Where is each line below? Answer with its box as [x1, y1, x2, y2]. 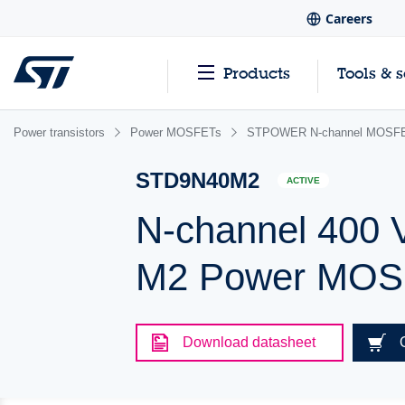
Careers [325, 10, 372, 28]
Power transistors [14, 126, 105, 139]
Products [223, 63, 290, 83]
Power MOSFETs [130, 126, 221, 139]
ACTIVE [287, 175, 321, 186]
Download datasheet [183, 334, 316, 350]
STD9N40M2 [136, 168, 260, 193]
